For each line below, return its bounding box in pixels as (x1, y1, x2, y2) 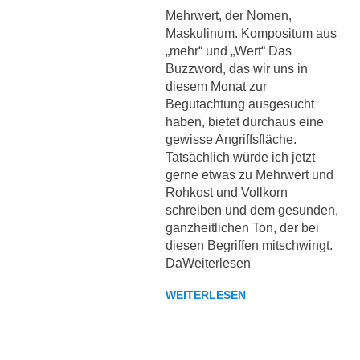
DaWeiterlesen (165, 256, 251, 270)
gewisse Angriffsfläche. (165, 132, 297, 146)
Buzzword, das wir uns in (165, 61, 308, 76)
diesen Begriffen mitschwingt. (165, 238, 333, 252)
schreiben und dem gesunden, (165, 202, 338, 217)
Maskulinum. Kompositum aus (165, 26, 337, 40)
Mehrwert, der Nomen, (165, 8, 292, 22)
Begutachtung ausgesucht (165, 96, 314, 111)
